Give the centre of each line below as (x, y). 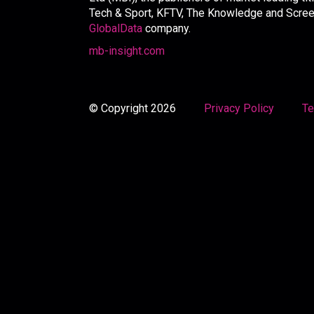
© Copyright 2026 (146, 109)
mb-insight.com (127, 51)
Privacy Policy (240, 109)
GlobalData (116, 29)
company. (168, 29)
